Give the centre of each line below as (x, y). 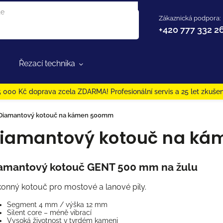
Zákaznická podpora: (189, 18)
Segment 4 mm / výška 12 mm (57, 205)
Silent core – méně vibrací (50, 213)
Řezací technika (47, 63)
